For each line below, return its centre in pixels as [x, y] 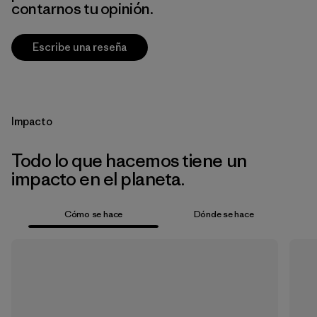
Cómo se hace [93, 214]
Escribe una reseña [80, 47]
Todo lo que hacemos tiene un [129, 161]
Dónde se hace [224, 214]
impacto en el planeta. [98, 179]
